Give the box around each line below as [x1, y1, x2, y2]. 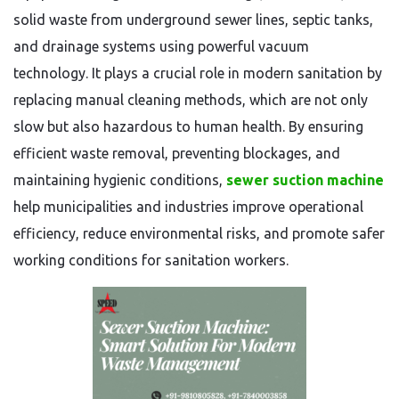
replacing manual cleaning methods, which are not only [13, 92, 368, 108]
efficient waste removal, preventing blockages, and [13, 145, 340, 161]
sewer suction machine [226, 172, 384, 188]
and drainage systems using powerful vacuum [13, 38, 309, 54]
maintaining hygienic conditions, [13, 172, 226, 188]
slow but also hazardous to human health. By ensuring [13, 118, 363, 134]
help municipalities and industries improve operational [13, 199, 363, 215]
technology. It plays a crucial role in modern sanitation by [13, 65, 382, 81]
